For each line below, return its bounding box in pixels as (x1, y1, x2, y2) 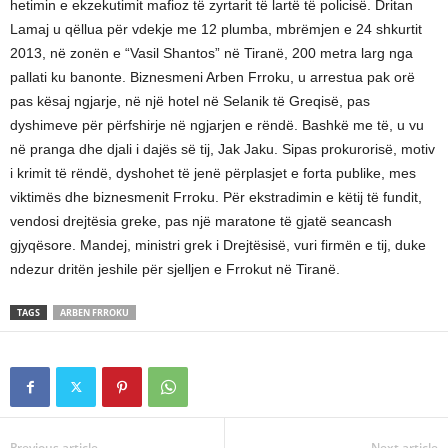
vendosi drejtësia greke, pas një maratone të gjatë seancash (10, 213, 392, 229)
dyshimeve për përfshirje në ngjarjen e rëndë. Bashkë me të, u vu (10, 117, 424, 133)
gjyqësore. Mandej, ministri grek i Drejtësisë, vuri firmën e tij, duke (10, 237, 426, 253)
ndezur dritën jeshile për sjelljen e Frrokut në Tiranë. (10, 261, 340, 277)
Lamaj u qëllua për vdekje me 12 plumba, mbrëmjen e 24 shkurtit (10, 21, 422, 37)
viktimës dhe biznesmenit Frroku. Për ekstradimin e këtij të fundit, (10, 189, 422, 205)
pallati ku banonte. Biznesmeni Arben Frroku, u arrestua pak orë (10, 69, 415, 85)
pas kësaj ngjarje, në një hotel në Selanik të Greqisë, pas (10, 93, 370, 109)
